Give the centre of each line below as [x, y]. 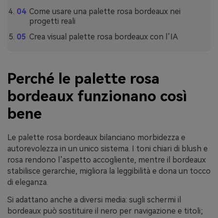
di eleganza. [28, 182]
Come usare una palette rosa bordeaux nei [105, 11]
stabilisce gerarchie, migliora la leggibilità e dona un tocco [109, 171]
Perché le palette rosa [83, 79]
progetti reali [52, 21]
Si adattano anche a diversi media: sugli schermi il [94, 200]
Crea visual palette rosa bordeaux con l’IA [103, 37]
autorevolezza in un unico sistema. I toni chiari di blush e [108, 149]
